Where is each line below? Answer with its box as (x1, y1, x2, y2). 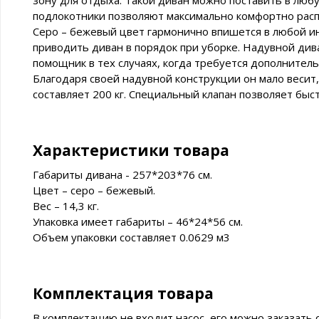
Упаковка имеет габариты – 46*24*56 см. (33, 214, 243, 229)
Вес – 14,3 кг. (33, 199, 99, 214)
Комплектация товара (33, 283, 214, 304)
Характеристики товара (33, 140, 229, 161)
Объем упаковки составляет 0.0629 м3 (33, 230, 230, 245)
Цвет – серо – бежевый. (33, 183, 155, 198)
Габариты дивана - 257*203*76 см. (33, 167, 212, 182)
